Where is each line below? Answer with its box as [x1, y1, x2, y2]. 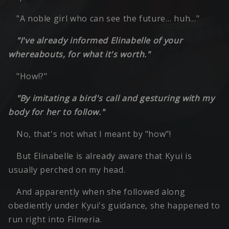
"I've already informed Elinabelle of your [16, 35, 183, 47]
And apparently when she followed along [16, 186, 186, 198]
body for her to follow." [8, 106, 105, 118]
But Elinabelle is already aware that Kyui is [16, 150, 192, 162]
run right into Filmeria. [8, 214, 102, 225]
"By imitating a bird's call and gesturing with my [16, 93, 215, 104]
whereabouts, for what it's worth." [8, 49, 150, 60]
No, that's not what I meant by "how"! [16, 128, 171, 140]
